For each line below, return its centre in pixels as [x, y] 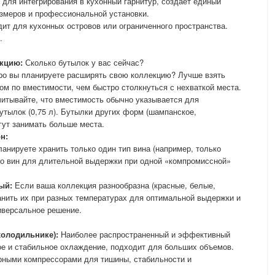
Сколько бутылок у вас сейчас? [83, 62]
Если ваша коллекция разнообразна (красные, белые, [114, 185]
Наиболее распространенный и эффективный [144, 234]
